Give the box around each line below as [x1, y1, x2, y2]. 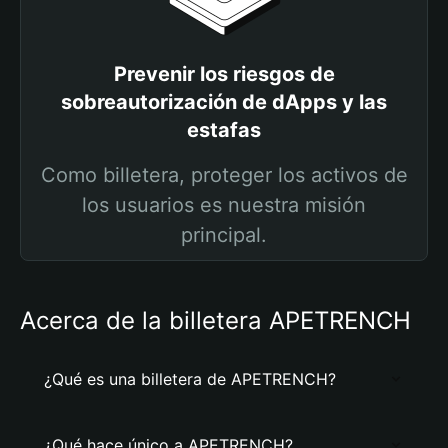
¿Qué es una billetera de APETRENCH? [44, 369, 336, 389]
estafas [187, 118, 261, 142]
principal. [181, 223, 267, 247]
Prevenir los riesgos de [113, 62, 335, 86]
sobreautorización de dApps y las [61, 90, 387, 114]
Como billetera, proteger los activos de [40, 163, 408, 187]
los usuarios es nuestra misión [82, 193, 366, 217]
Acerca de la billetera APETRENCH [20, 306, 411, 335]
